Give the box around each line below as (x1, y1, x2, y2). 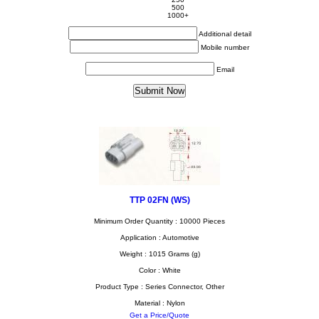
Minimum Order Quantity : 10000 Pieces (94, 217, 225, 225)
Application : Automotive (120, 234, 199, 241)
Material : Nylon (134, 299, 185, 307)
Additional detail (198, 30, 251, 38)
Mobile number (201, 43, 249, 51)
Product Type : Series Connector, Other (95, 283, 224, 291)
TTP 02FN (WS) (129, 195, 190, 204)
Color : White (138, 266, 181, 274)
